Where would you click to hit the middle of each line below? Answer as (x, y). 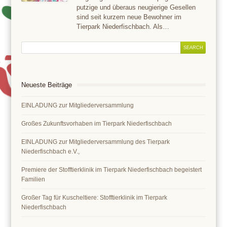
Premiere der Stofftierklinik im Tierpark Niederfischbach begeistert (112, 169)
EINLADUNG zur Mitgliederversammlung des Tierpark (96, 142)
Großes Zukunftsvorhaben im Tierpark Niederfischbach (97, 123)
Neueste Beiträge (47, 85)
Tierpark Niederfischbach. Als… (123, 26)
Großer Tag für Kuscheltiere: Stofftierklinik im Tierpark (94, 197)
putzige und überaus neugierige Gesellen (136, 7)
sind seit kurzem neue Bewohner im (129, 17)
